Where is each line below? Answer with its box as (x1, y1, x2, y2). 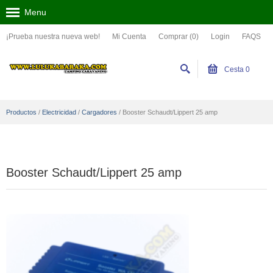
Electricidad (42, 108, 76, 116)
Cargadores (82, 108, 117, 116)
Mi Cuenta (112, 32, 146, 41)
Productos (6, 108, 37, 116)
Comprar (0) (158, 32, 199, 41)
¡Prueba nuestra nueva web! (6, 32, 100, 41)
